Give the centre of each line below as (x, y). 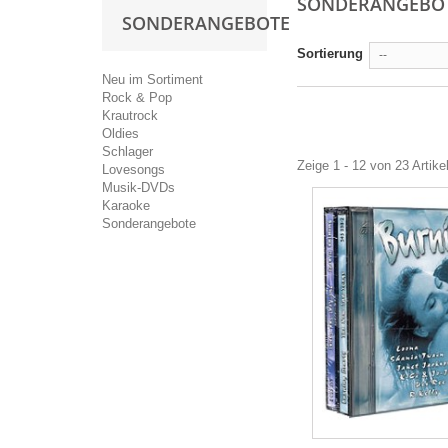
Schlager (127, 151)
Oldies (120, 133)
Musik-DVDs (138, 187)
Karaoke (126, 205)
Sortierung (330, 53)
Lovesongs (133, 169)
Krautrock (130, 115)
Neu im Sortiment (152, 79)
